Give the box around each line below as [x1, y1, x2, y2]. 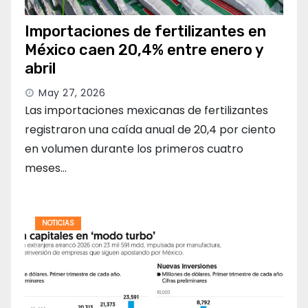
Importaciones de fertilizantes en [25, 22, 266, 41]
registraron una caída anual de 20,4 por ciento [25, 122, 276, 138]
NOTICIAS [42, 218, 74, 229]
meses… [25, 160, 67, 177]
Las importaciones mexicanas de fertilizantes [25, 102, 268, 119]
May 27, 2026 [38, 86, 105, 100]
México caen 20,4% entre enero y [25, 41, 263, 60]
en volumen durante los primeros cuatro [25, 141, 243, 157]
